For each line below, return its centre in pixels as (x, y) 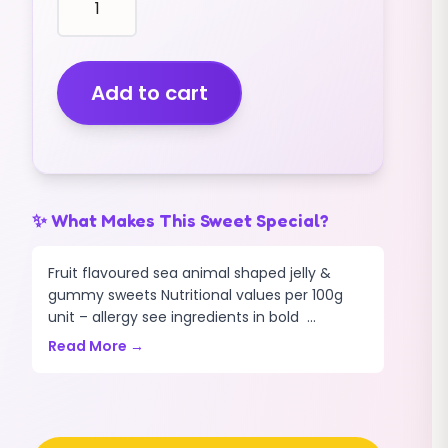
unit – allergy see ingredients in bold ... (182, 317)
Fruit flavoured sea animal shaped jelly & (189, 273)
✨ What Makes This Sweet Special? (180, 220)
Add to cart (149, 93)
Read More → (96, 346)
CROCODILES (106, 39)
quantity (88, 135)
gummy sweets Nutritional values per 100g (195, 295)
